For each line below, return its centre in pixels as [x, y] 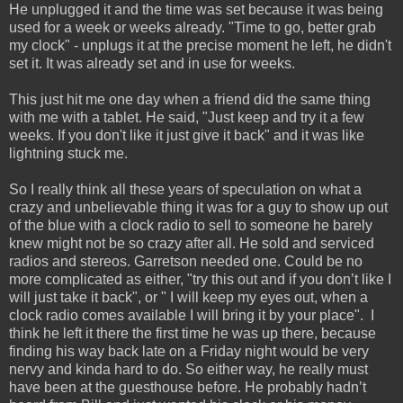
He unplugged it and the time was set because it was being [196, 10]
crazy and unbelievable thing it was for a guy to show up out [198, 208]
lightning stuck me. [68, 154]
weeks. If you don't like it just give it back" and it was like [187, 136]
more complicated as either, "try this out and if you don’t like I [200, 280]
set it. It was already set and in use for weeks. [152, 64]
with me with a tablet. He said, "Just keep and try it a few [187, 118]
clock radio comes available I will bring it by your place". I [192, 316]
